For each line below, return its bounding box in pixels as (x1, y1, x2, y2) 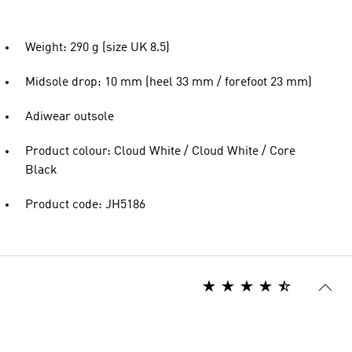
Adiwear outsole (25, 111, 114, 123)
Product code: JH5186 (25, 199, 145, 211)
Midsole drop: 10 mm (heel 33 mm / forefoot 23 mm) (25, 76, 312, 89)
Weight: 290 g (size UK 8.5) (25, 42, 170, 54)
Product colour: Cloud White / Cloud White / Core (25, 145, 295, 158)
